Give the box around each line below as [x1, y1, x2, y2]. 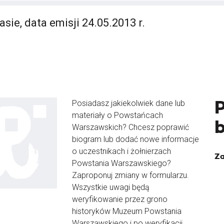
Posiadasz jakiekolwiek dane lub [72, 98, 185, 108]
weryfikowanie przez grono [72, 194, 167, 204]
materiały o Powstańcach [72, 110, 163, 120]
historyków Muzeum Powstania [72, 206, 181, 216]
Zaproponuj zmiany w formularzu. [72, 170, 189, 180]
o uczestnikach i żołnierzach [72, 146, 171, 156]
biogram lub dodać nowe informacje [72, 134, 199, 144]
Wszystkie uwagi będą [72, 182, 149, 192]
